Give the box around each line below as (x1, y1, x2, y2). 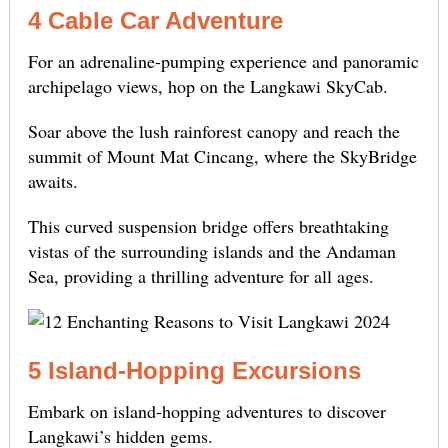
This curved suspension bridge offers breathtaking (27, 214, 389, 239)
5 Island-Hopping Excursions (27, 357, 361, 385)
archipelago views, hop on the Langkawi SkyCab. (27, 74, 388, 99)
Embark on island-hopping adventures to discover (27, 399, 386, 424)
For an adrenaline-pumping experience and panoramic (27, 49, 419, 74)
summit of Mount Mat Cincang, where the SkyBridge (27, 144, 417, 169)
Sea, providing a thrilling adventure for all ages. (27, 264, 374, 289)
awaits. (27, 169, 78, 194)
